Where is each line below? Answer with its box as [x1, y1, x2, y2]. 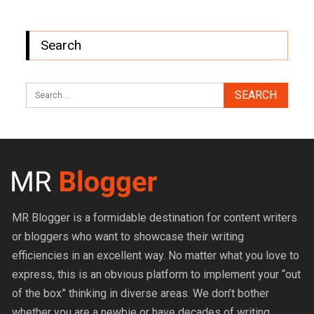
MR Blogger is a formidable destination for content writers [12, 210, 298, 224]
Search [41, 37, 82, 54]
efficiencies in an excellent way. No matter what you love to [12, 248, 300, 262]
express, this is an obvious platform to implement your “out [12, 267, 301, 281]
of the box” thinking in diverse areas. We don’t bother [12, 286, 270, 300]
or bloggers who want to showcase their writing [12, 229, 245, 243]
